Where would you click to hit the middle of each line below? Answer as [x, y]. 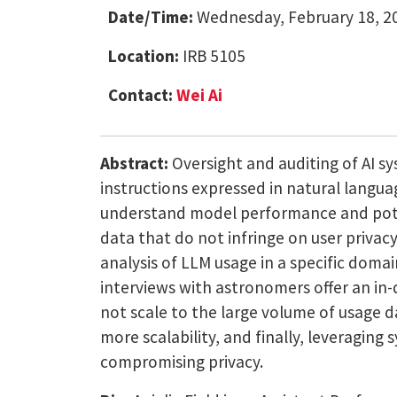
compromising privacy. [181, 361]
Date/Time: [151, 16]
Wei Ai [200, 94]
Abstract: [134, 163]
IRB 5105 [213, 55]
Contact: [141, 94]
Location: [144, 55]
